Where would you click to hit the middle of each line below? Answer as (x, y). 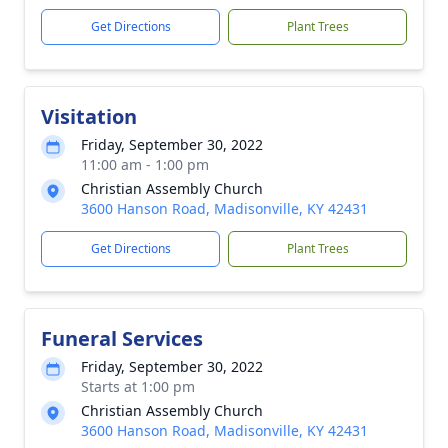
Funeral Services (122, 338)
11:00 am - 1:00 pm (145, 164)
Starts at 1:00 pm (138, 386)
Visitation (89, 116)
